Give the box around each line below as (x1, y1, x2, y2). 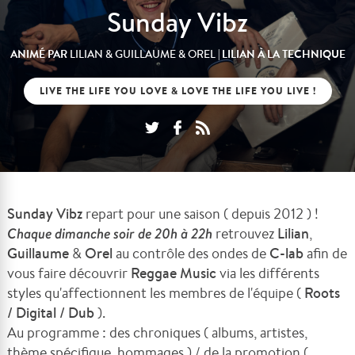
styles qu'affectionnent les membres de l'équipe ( (7, 283, 302, 302)
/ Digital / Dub (7, 303, 95, 323)
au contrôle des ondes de (113, 243, 270, 262)
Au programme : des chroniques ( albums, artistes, (7, 323, 308, 342)
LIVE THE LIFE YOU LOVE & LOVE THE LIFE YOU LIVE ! (39, 84, 316, 97)
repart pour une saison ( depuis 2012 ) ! (82, 204, 319, 223)
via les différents (216, 263, 320, 282)
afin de (303, 243, 348, 262)
